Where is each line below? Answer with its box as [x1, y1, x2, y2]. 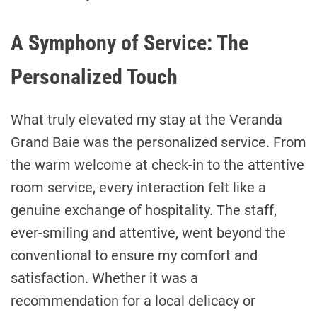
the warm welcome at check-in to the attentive [11, 156, 304, 174]
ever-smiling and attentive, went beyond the [11, 224, 286, 242]
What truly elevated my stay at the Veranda [11, 111, 282, 129]
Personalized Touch [11, 64, 178, 90]
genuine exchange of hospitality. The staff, [11, 202, 277, 219]
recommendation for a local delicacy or [11, 292, 255, 310]
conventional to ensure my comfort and [11, 247, 258, 265]
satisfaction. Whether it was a [11, 270, 198, 287]
